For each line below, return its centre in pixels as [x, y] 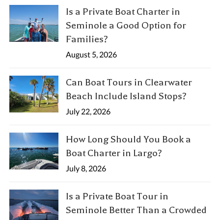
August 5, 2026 [92, 55]
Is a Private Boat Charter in [123, 12]
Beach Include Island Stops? [126, 96]
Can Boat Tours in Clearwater [129, 82]
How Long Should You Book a [129, 139]
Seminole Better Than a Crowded [137, 210]
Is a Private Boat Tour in [117, 196]
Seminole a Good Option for [126, 26]
